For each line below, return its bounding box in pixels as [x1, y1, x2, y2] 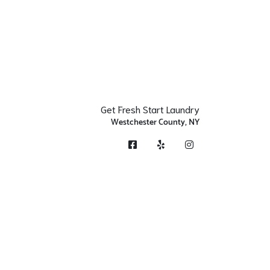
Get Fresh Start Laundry [101, 102, 199, 115]
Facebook [121, 134, 162, 147]
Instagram [178, 134, 220, 147]
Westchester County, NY [111, 116, 199, 130]
